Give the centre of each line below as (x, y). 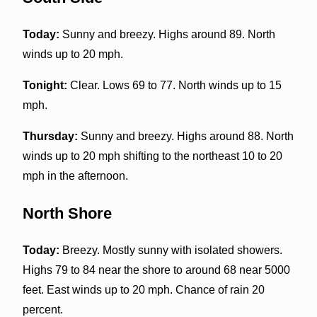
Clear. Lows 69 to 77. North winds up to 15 (174, 85)
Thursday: (50, 136)
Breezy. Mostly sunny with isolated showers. (171, 250)
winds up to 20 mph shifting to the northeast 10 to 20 (152, 156)
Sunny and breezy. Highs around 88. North (185, 136)
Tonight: (45, 85)
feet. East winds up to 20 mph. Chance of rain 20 (143, 289)
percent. (42, 309)
